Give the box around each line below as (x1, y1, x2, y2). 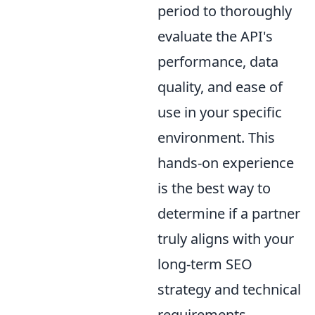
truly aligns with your (157, 229, 294, 249)
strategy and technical (157, 280, 301, 300)
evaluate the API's (157, 27, 273, 46)
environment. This (157, 128, 275, 148)
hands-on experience (157, 153, 294, 173)
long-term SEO (157, 255, 252, 274)
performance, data (157, 52, 278, 72)
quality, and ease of (157, 77, 283, 97)
